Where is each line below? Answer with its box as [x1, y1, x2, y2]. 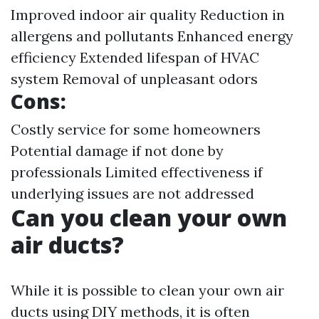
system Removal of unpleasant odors [11, 70, 258, 88]
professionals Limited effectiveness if [11, 163, 263, 181]
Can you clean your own [11, 202, 287, 233]
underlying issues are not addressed [11, 184, 254, 202]
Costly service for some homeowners [11, 120, 261, 138]
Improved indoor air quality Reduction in [11, 6, 285, 23]
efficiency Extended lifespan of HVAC [11, 48, 259, 66]
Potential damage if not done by [11, 142, 224, 159]
